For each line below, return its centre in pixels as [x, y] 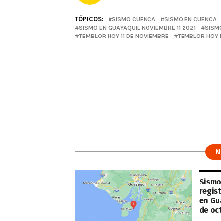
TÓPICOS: [89, 19]
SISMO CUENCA [134, 19]
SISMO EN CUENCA [190, 19]
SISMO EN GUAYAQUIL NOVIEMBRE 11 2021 [137, 27]
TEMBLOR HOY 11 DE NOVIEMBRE [124, 36]
